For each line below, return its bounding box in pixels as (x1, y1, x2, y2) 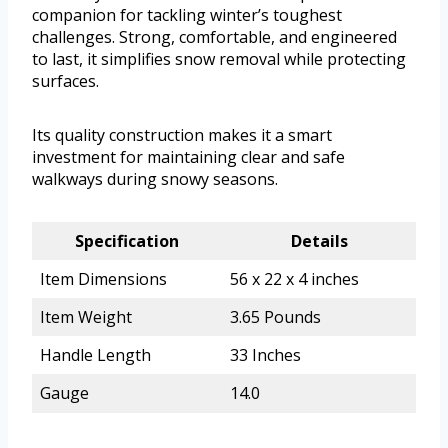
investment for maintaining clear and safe (32, 146, 345, 169)
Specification (75, 230, 179, 253)
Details (290, 230, 348, 253)
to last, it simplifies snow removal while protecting (32, 48, 406, 71)
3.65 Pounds (230, 306, 321, 329)
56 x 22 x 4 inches (230, 268, 359, 291)
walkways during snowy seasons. (32, 168, 278, 191)
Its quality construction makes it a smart (32, 124, 332, 147)
